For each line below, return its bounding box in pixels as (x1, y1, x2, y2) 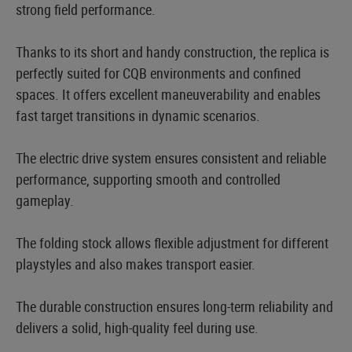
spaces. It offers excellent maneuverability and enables (16, 84, 321, 104)
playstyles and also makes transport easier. (16, 254, 255, 273)
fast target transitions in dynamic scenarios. (16, 105, 260, 125)
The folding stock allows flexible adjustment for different (16, 233, 328, 252)
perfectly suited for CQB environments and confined (16, 63, 301, 82)
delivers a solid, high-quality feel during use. (16, 317, 258, 337)
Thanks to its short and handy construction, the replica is (16, 42, 329, 61)
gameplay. (16, 190, 74, 210)
